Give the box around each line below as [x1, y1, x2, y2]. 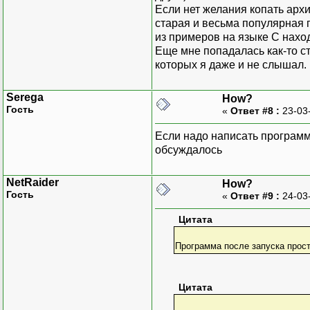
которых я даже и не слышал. [155, 58, 307, 71]
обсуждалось [155, 143, 222, 156]
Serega [6, 91, 44, 103]
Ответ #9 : [230, 190, 280, 201]
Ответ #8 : [230, 104, 280, 116]
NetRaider [6, 176, 59, 188]
